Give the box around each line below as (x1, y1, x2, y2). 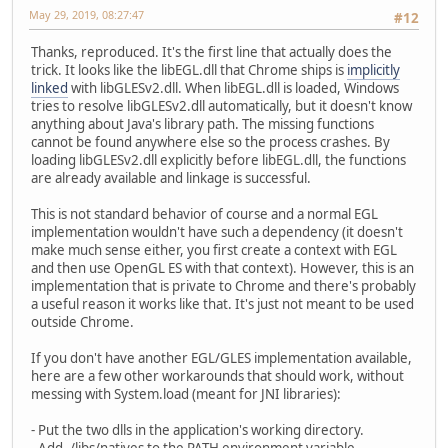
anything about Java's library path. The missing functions (31, 115, 374, 134)
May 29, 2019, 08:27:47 (29, 7, 144, 23)
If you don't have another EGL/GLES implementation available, (31, 349, 412, 368)
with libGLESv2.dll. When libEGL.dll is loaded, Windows (68, 79, 399, 98)
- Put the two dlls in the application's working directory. (31, 421, 364, 440)
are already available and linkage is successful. (31, 169, 311, 188)
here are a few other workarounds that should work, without (31, 367, 404, 386)
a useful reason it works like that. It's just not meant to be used (31, 295, 414, 314)
